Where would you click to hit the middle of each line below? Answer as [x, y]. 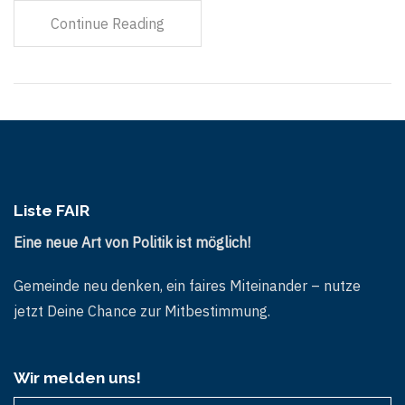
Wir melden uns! [77, 377]
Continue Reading [108, 23]
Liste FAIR [52, 210]
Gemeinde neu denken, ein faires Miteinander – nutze [187, 285]
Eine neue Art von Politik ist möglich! [132, 242]
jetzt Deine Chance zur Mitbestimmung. [142, 311]
